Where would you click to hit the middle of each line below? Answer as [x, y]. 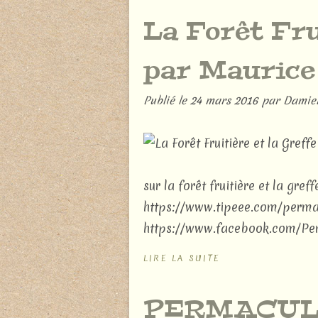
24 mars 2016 [226, 100]
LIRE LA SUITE [182, 258]
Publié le [167, 100]
